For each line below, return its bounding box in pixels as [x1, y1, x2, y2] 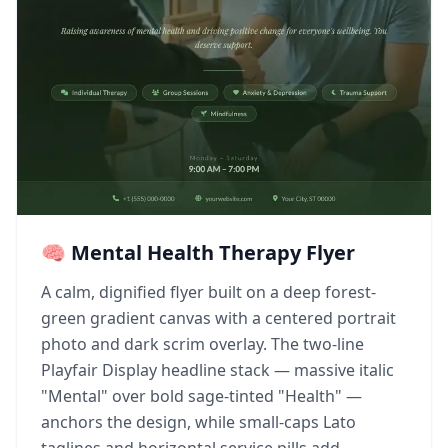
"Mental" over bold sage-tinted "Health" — [41, 385, 362, 407]
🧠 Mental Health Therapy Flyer [41, 239, 355, 266]
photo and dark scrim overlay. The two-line [41, 333, 364, 355]
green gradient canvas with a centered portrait [41, 307, 396, 329]
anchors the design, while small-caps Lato [41, 411, 356, 433]
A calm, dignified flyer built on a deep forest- [41, 281, 376, 303]
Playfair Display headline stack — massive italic [41, 359, 394, 381]
